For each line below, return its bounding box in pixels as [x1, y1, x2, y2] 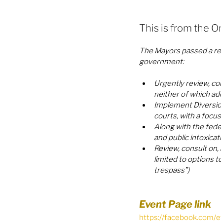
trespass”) [154, 166, 189, 175]
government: [139, 57, 184, 67]
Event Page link [139, 198, 213, 211]
